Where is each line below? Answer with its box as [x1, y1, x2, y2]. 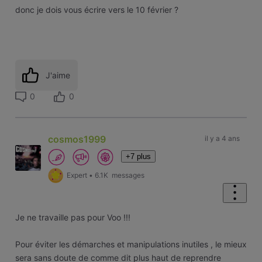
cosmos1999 [48, 133, 106, 145]
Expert [67, 171, 88, 180]
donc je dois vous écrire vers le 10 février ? [15, 5, 178, 15]
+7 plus [126, 151, 151, 161]
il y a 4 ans [204, 133, 240, 143]
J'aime [46, 70, 71, 80]
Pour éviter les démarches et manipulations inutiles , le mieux [15, 239, 247, 250]
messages [110, 171, 145, 180]
